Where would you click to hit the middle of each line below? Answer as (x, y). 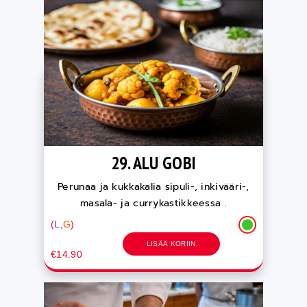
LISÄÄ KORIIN (171, 243)
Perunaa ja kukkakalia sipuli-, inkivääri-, (153, 186)
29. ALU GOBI (153, 162)
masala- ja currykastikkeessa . (153, 203)
